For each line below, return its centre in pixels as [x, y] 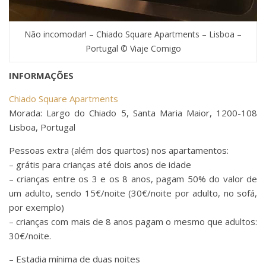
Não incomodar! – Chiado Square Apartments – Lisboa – [133, 34]
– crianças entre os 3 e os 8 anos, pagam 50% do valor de [133, 178]
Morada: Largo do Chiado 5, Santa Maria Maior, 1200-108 [133, 113]
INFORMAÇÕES [41, 75]
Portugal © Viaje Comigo [133, 48]
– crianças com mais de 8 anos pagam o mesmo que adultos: [133, 221]
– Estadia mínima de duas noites [75, 259]
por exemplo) [37, 207]
